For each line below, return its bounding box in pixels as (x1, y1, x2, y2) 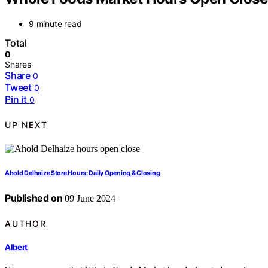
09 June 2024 (62, 193, 116, 204)
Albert (5, 242, 28, 252)
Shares (5, 59, 31, 70)
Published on (5, 192, 63, 205)
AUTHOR (5, 218, 47, 229)
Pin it (5, 93, 27, 106)
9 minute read (29, 19, 82, 29)
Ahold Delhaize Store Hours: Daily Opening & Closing (5, 169, 160, 178)
